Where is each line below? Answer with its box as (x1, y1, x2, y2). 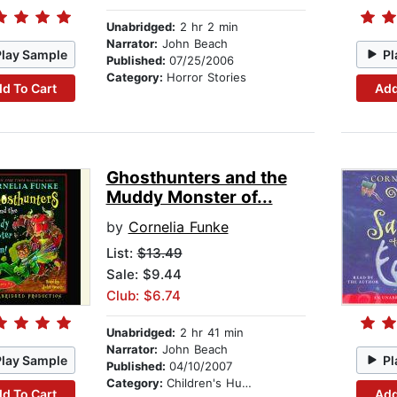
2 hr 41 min (175, 325, 244, 340)
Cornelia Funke (128, 218, 229, 237)
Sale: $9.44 (105, 266, 182, 284)
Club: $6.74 (105, 287, 181, 305)
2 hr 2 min (175, 19, 238, 35)
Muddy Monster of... (105, 187, 273, 208)
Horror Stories (166, 70, 246, 85)
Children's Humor (166, 376, 242, 391)
